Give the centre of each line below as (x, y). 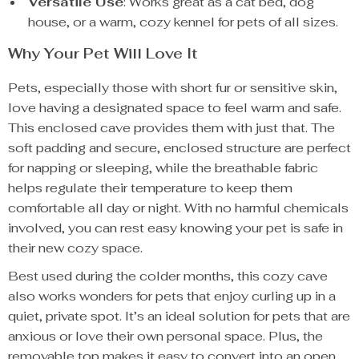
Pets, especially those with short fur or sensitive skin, (173, 88)
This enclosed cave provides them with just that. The (171, 128)
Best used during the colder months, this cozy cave (168, 276)
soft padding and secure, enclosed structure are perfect (179, 148)
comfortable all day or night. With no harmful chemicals (178, 208)
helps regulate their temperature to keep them (150, 188)
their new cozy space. (75, 248)
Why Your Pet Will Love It (103, 53)
